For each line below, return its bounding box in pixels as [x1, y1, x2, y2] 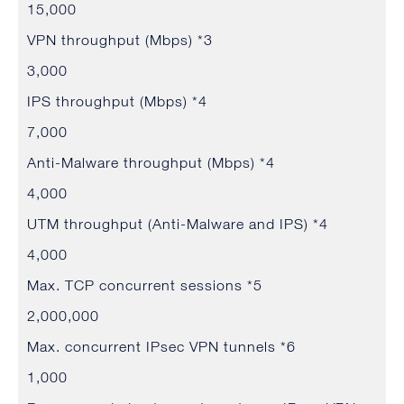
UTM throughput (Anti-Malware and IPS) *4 [27, 216, 328, 233]
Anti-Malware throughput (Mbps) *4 [27, 154, 275, 171]
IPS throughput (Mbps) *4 [27, 93, 207, 110]
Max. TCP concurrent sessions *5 [27, 277, 262, 294]
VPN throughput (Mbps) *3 [27, 32, 213, 49]
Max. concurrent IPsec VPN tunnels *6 [27, 338, 296, 355]
